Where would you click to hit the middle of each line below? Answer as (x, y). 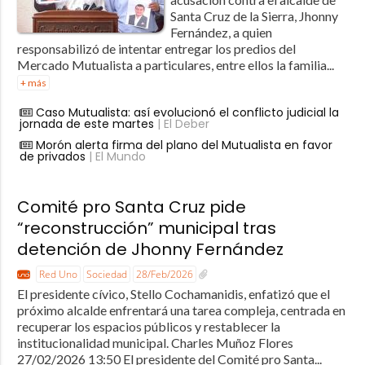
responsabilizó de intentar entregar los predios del (156, 48)
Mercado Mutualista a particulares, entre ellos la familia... (175, 64)
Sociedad (106, 274)
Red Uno (58, 274)
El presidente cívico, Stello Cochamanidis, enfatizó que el (173, 293)
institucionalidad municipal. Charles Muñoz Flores (155, 342)
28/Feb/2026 (164, 274)
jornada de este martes (86, 123)
